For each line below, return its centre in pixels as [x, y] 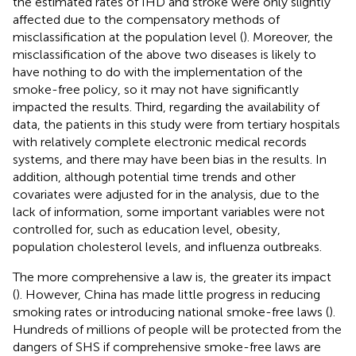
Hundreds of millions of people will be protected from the [177, 329]
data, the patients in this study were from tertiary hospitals [176, 124]
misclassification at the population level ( [128, 37]
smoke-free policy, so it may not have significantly [156, 89]
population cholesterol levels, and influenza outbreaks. [167, 246]
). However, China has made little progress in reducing [168, 294]
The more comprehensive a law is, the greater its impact [172, 277]
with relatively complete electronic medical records [160, 141]
